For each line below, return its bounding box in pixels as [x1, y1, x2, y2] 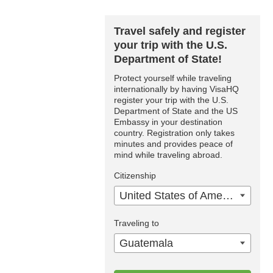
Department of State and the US [114, 106, 238, 116]
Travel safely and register [114, 25, 246, 37]
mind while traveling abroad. [114, 150, 222, 160]
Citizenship [114, 171, 156, 180]
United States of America [222, 190, 233, 202]
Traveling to [114, 218, 159, 228]
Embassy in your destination [114, 117, 222, 127]
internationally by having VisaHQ [114, 84, 239, 94]
